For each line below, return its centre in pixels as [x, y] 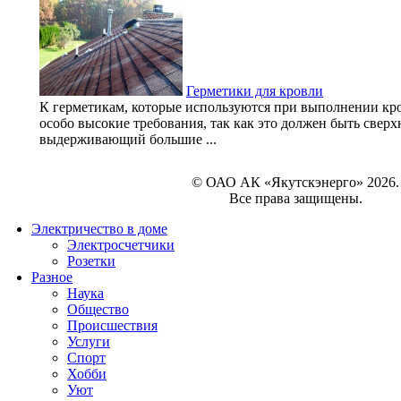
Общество [98, 309]
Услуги [89, 341]
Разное [52, 277]
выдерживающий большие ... [128, 139]
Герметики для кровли [255, 90]
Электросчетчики [121, 245]
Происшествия [112, 325]
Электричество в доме [99, 229]
